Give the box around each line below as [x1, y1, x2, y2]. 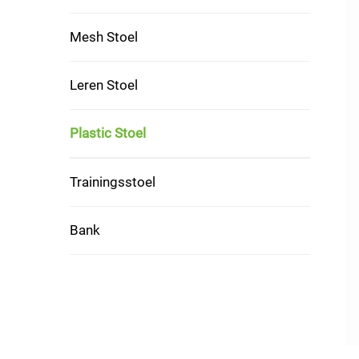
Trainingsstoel [70, 174, 155, 190]
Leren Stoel [70, 77, 138, 93]
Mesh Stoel [70, 29, 138, 45]
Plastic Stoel [70, 125, 146, 141]
